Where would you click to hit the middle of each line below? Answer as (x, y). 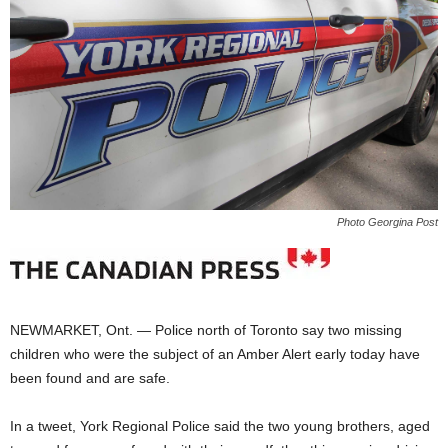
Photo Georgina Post (387, 222)
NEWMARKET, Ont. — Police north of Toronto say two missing (206, 330)
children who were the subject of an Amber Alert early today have (215, 354)
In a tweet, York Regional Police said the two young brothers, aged (220, 426)
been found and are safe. (90, 378)
